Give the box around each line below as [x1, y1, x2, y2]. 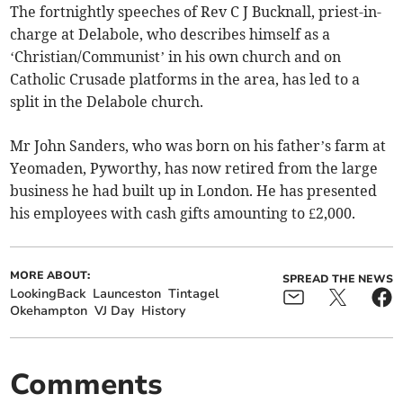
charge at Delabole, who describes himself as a [10, 25, 331, 44]
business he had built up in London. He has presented [10, 182, 378, 201]
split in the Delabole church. [10, 93, 204, 112]
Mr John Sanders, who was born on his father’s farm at [10, 137, 387, 156]
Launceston [93, 285, 162, 303]
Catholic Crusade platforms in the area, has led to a [10, 70, 361, 89]
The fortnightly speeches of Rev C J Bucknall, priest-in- [10, 3, 382, 22]
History [141, 302, 186, 320]
